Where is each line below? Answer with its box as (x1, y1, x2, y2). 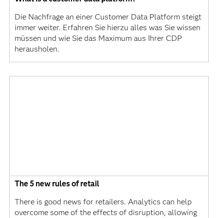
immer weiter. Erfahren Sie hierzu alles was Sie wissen (14, 23, 200, 33)
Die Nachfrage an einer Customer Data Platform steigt (14, 12, 201, 22)
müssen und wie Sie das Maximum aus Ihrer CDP (14, 34, 182, 43)
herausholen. (14, 44, 59, 54)
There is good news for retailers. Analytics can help (14, 197, 192, 207)
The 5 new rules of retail (14, 179, 99, 189)
